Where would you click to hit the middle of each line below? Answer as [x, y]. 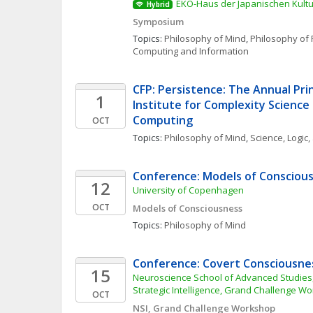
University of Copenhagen [188, 190]
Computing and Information [191, 51]
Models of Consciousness [188, 208]
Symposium [158, 22]
